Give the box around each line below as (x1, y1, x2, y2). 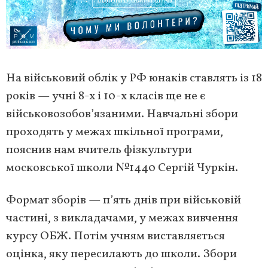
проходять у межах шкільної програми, (6, 124, 223, 141)
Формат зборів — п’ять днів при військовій (6, 192, 241, 209)
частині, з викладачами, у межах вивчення (6, 210, 238, 227)
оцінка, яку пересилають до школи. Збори (6, 246, 237, 263)
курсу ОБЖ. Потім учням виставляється (6, 228, 225, 245)
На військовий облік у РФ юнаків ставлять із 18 (6, 70, 262, 87)
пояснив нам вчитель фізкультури (6, 142, 192, 159)
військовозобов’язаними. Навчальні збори (6, 106, 238, 123)
